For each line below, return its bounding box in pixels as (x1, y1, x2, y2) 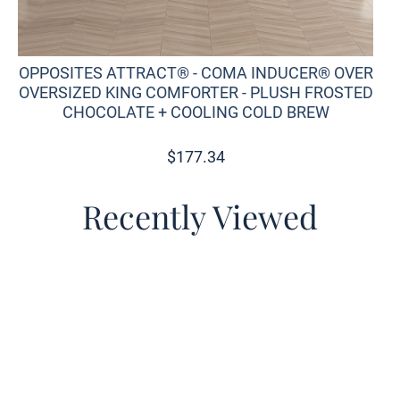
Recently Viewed (82, 195, 318, 238)
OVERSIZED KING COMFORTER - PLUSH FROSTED (18, 83, 373, 103)
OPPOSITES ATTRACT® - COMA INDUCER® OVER (18, 63, 373, 83)
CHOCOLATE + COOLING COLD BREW (62, 103, 329, 122)
